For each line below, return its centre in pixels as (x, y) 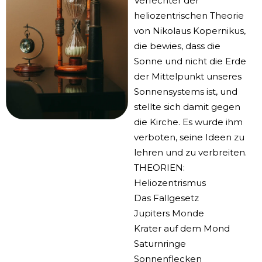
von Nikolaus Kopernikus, (189, 31)
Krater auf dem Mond (182, 229)
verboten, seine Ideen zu (189, 137)
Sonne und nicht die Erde (190, 61)
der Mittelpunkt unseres (187, 77)
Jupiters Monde (169, 213)
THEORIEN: (159, 168)
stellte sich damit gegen (187, 107)
